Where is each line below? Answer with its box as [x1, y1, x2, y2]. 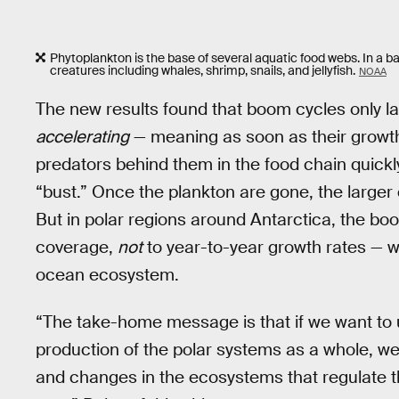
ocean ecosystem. [36, 264, 179, 287]
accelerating [36, 126, 129, 149]
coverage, [36, 236, 118, 259]
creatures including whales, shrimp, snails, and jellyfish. [50, 61, 355, 78]
